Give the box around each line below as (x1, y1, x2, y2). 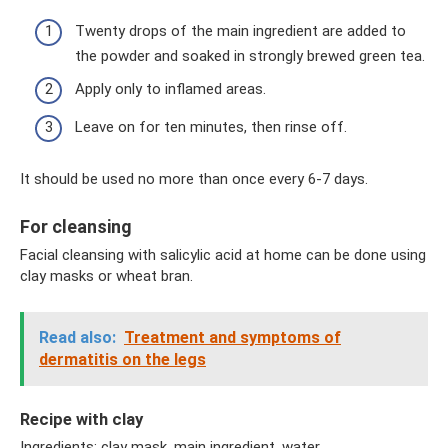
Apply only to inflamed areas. (75, 80, 266, 98)
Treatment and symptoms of (124, 327, 341, 347)
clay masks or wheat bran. (20, 266, 193, 285)
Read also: (39, 327, 116, 347)
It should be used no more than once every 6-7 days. (20, 169, 368, 188)
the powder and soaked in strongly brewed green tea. (75, 46, 425, 65)
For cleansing (20, 215, 132, 237)
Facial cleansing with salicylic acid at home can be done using (20, 245, 426, 264)
